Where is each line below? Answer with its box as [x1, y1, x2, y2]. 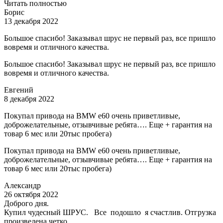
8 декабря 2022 [4, 95, 54, 104]
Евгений [4, 86, 33, 95]
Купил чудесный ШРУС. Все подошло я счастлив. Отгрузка [4, 208, 216, 217]
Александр [4, 181, 41, 190]
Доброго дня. [4, 199, 49, 208]
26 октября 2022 [4, 190, 58, 199]
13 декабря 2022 [4, 17, 58, 26]
